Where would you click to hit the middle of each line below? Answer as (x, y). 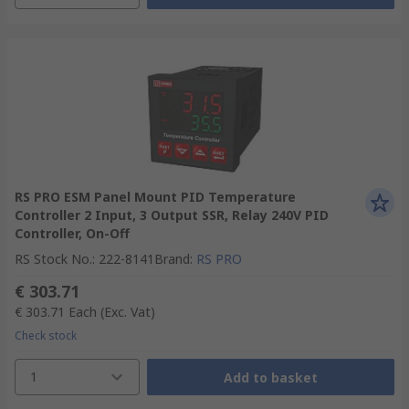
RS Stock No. (53, 259)
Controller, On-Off (72, 233)
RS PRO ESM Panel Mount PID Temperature (155, 197)
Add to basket (270, 377)
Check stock (46, 336)
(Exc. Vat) (128, 312)
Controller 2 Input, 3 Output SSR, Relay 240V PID (172, 215)
